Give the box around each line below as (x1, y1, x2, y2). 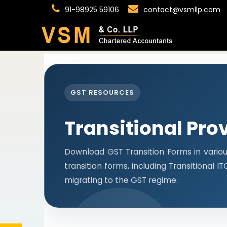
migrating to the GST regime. (64, 175, 178, 186)
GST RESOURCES (70, 88, 135, 98)
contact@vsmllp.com (141, 5, 220, 15)
